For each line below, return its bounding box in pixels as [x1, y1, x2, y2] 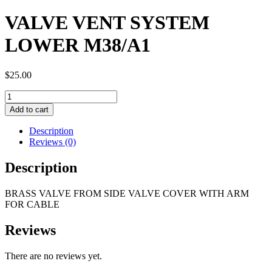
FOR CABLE [5, 199, 59, 209]
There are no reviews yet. [5, 250, 102, 261]
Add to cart [10, 104, 49, 114]
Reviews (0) [29, 136, 76, 147]
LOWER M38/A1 [5, 34, 151, 56]
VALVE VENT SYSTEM [5, 12, 209, 34]
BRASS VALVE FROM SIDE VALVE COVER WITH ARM [5, 188, 249, 199]
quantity [4, 144, 35, 155]
